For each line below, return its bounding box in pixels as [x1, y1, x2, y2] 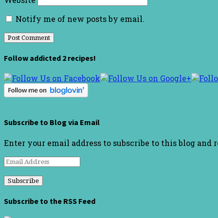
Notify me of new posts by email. [16, 13, 145, 24]
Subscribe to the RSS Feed [4, 196, 95, 206]
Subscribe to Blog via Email [4, 117, 100, 127]
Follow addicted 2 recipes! [4, 53, 96, 63]
